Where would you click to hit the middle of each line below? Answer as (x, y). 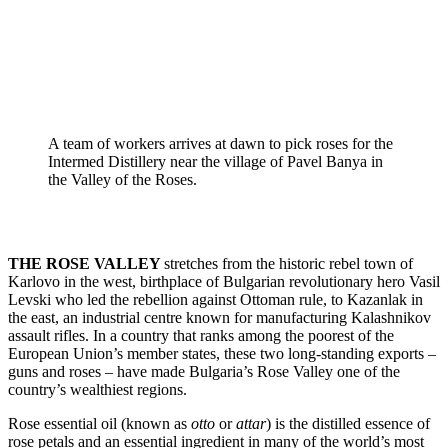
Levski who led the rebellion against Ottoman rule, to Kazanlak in (215, 299)
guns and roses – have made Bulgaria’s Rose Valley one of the (204, 371)
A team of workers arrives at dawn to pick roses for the (220, 143)
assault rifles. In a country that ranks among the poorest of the (201, 335)
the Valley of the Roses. (122, 179)
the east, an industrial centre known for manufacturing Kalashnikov (219, 317)
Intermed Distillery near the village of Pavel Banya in (215, 161)
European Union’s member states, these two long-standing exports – (222, 353)
